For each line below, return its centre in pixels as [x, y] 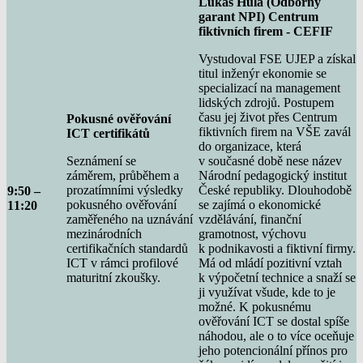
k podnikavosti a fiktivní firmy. [277, 248]
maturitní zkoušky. [113, 277]
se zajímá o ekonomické [260, 204]
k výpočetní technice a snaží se [277, 277]
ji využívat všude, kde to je [267, 292]
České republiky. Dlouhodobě [275, 190]
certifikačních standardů [127, 248]
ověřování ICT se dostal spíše [274, 321]
